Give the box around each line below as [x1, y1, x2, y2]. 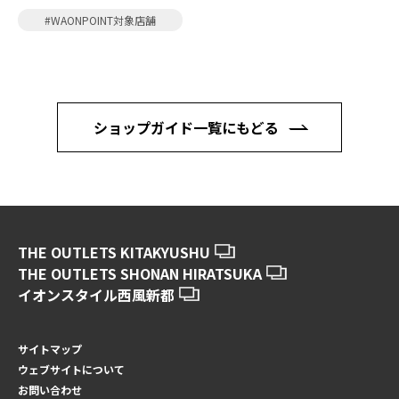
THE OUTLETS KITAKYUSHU [18, 241, 210, 263]
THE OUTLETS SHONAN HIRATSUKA [18, 263, 262, 284]
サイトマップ [18, 341, 82, 356]
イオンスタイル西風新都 [18, 284, 175, 305]
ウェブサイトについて [18, 362, 125, 377]
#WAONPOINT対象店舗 [45, 12, 156, 28]
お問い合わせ [18, 382, 82, 397]
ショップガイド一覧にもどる [94, 117, 279, 138]
